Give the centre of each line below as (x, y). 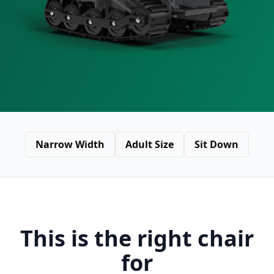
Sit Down (217, 144)
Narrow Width (70, 144)
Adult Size (150, 144)
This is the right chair (137, 238)
